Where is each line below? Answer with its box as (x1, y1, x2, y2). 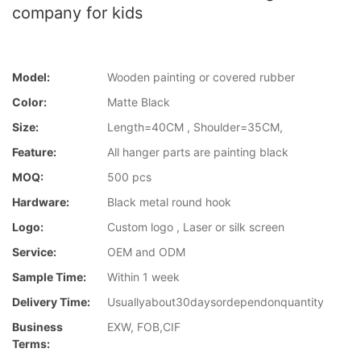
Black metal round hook (107, 195, 231, 210)
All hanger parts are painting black (107, 145, 288, 160)
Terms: (12, 337, 50, 351)
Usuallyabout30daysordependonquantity (107, 295, 324, 309)
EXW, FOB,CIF (107, 320, 180, 334)
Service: (12, 245, 56, 259)
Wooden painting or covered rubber (107, 70, 295, 85)
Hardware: (12, 195, 69, 210)
